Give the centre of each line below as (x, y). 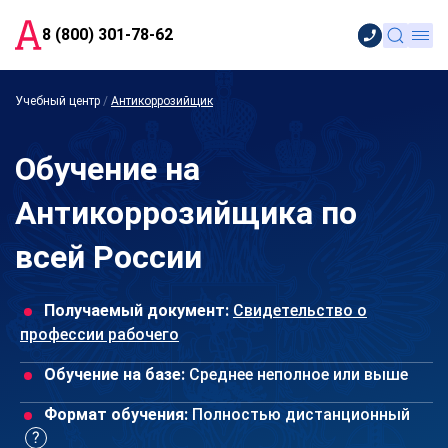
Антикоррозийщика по (186, 213)
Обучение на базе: (114, 374)
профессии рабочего (99, 334)
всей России (108, 257)
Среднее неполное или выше (296, 374)
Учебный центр (57, 101)
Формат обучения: (116, 414)
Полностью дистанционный (299, 414)
